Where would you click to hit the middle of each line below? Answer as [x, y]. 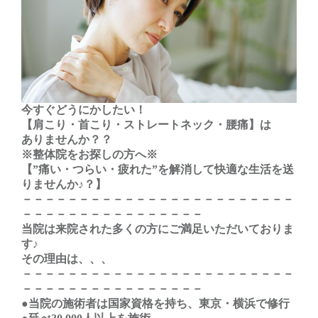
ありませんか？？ [67, 139]
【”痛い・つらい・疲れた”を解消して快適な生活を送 [158, 169]
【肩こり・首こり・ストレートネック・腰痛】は [146, 124]
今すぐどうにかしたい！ [84, 109]
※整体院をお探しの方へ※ [89, 154]
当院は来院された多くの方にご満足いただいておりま [158, 229]
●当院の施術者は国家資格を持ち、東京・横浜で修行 [155, 303]
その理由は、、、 [67, 258]
